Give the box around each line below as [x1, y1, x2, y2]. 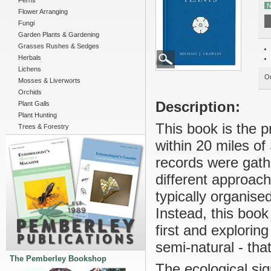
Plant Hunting [18, 111, 57, 119]
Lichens [18, 65, 41, 73]
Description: [155, 99, 240, 115]
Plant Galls [18, 100, 50, 107]
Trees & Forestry [18, 123, 69, 130]
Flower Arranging [18, 8, 68, 15]
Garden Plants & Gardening [18, 31, 99, 38]
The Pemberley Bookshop [10, 254, 106, 263]
